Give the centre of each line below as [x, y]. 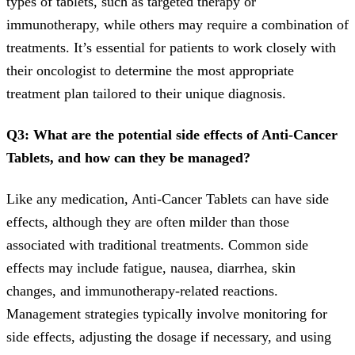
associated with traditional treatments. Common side [157, 244]
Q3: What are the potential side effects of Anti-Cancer [172, 135]
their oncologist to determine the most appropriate [150, 71]
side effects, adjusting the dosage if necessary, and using [169, 336]
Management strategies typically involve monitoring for [167, 313]
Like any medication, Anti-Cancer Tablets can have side [168, 198]
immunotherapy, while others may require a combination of [177, 25]
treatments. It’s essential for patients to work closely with [171, 48]
